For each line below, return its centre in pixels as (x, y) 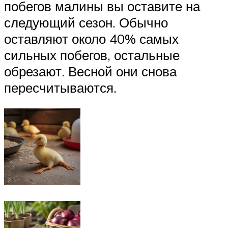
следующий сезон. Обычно (86, 22)
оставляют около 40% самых (91, 38)
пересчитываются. (60, 87)
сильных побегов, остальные (92, 55)
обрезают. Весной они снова (90, 71)
